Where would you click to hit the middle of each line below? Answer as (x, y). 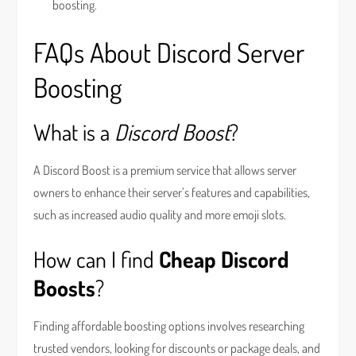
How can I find (97, 259)
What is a (74, 132)
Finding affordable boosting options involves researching (169, 326)
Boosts (65, 288)
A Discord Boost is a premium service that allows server (165, 170)
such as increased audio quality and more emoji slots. (160, 215)
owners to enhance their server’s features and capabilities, (172, 192)
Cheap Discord (224, 259)
